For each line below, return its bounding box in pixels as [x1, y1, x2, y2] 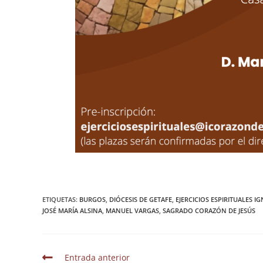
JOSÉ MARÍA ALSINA [42, 206, 102, 215]
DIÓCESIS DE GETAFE [109, 195, 172, 204]
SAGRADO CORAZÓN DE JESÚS [163, 206, 255, 215]
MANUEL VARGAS [106, 206, 159, 215]
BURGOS [79, 195, 106, 204]
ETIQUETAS [42, 195, 76, 204]
